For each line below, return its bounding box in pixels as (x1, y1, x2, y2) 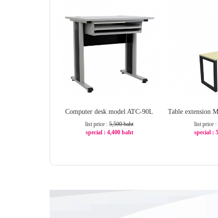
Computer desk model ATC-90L (65, 108, 154, 115)
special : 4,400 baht (85, 128, 133, 136)
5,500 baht (109, 120, 134, 127)
